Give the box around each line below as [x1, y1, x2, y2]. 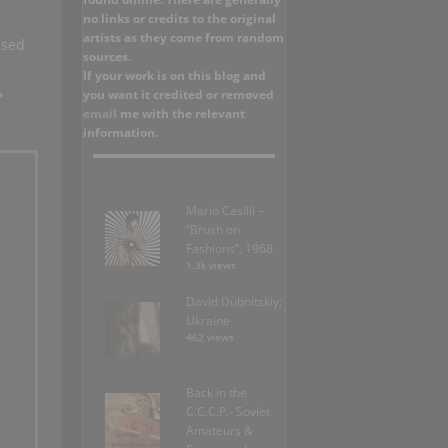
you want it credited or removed [83, 86, 274, 104]
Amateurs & [186, 422, 253, 440]
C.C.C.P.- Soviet [186, 403, 270, 421]
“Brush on [186, 221, 240, 239]
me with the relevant [120, 105, 245, 123]
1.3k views [186, 259, 236, 273]
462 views [186, 331, 234, 345]
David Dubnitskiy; [186, 293, 282, 311]
